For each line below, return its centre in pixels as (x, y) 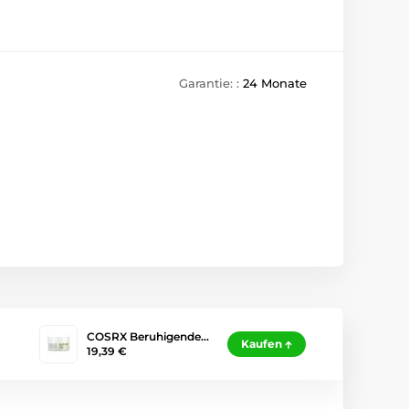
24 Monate (275, 84)
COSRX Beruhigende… (148, 336)
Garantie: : (211, 84)
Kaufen (262, 344)
